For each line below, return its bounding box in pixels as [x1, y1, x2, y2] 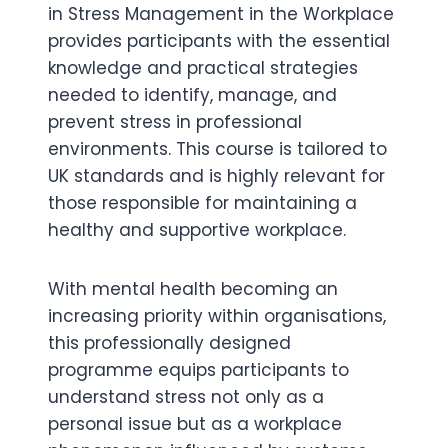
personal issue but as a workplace [48, 412, 342, 436]
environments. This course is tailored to [48, 137, 387, 161]
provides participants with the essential [48, 29, 390, 53]
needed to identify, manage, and [48, 83, 337, 107]
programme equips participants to [48, 358, 349, 382]
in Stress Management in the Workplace [48, 2, 394, 26]
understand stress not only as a [48, 385, 324, 409]
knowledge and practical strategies [48, 56, 358, 80]
